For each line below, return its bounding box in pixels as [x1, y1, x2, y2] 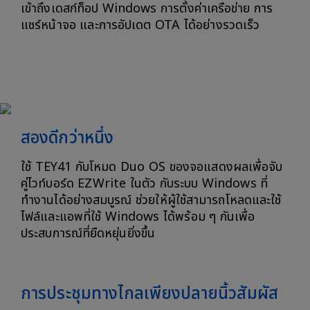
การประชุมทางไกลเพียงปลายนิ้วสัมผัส [21, 281, 278, 307]
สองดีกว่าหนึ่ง [21, 125, 113, 151]
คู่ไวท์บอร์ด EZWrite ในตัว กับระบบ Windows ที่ [21, 174, 268, 193]
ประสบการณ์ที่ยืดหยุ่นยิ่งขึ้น [21, 224, 155, 243]
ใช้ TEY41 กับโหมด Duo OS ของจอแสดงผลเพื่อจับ [21, 157, 283, 176]
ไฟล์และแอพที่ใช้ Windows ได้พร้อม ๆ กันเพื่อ [21, 207, 255, 226]
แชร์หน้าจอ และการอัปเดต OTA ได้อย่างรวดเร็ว [21, 15, 260, 35]
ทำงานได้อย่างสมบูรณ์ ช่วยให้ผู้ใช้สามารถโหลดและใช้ [21, 190, 282, 210]
